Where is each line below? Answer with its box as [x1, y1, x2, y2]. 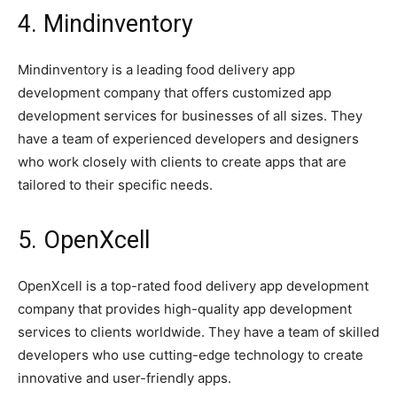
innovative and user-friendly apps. [18, 369, 231, 386]
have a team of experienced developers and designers [18, 129, 359, 147]
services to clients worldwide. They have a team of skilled [18, 323, 379, 340]
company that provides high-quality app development [18, 300, 352, 317]
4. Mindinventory [18, 9, 193, 38]
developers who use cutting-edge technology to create [18, 346, 363, 363]
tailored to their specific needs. [18, 175, 213, 193]
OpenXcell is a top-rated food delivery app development [18, 276, 369, 294]
